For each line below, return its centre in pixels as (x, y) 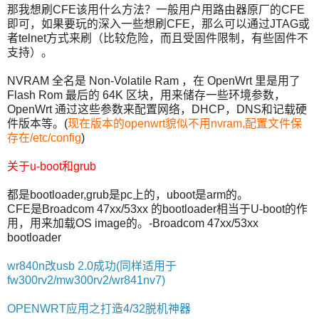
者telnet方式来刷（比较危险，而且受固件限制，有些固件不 (158, 38)
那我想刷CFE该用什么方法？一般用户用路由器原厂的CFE (156, 9)
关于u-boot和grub (52, 166)
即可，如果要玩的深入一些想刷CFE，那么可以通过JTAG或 (158, 23)
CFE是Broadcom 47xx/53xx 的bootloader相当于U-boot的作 (157, 209)
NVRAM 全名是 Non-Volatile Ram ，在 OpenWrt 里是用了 (154, 80)
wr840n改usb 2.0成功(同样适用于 (92, 266)
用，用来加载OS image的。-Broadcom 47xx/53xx (133, 223)
